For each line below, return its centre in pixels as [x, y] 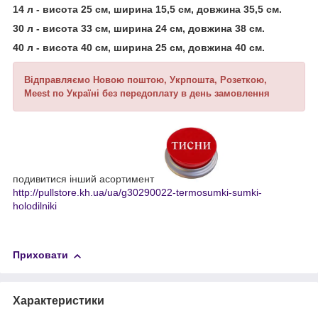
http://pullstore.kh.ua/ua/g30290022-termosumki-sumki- [137, 193]
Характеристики [59, 301]
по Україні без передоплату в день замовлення [161, 94]
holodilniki [35, 206]
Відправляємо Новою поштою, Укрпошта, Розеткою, [146, 80]
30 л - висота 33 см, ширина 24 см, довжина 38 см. [140, 29]
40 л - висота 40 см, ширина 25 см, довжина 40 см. [140, 48]
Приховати [40, 255]
